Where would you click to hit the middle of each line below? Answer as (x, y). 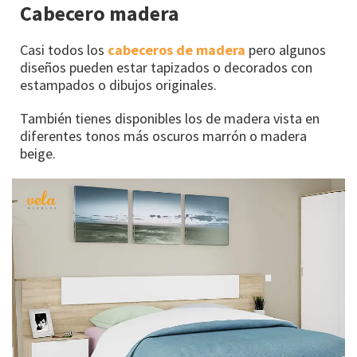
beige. (38, 153)
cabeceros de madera (177, 49)
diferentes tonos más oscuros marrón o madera (163, 135)
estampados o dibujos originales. (118, 84)
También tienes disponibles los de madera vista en (170, 118)
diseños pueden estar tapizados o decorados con (166, 67)
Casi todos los (64, 49)
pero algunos (286, 49)
